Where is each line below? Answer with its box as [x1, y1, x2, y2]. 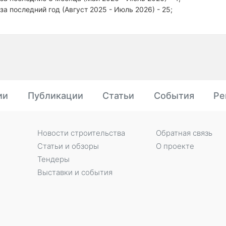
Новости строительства [37, 128, 125, 138]
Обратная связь [155, 128, 212, 138]
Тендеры [37, 154, 70, 164]
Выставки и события [37, 167, 112, 177]
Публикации [27, 90, 83, 101]
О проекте [155, 141, 194, 151]
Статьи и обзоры [37, 141, 99, 151]
